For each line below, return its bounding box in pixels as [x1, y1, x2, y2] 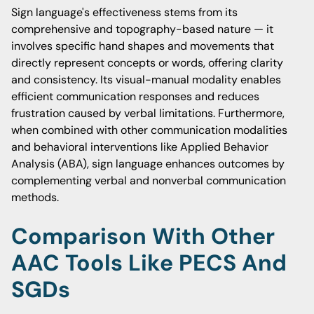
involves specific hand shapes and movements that [11, 39, 274, 53]
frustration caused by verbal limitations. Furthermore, [11, 106, 285, 121]
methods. [11, 190, 59, 205]
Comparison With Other [11, 221, 275, 251]
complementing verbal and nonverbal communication [11, 173, 286, 188]
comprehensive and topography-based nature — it [11, 22, 273, 36]
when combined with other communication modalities [11, 123, 287, 137]
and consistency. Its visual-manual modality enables [11, 72, 281, 87]
